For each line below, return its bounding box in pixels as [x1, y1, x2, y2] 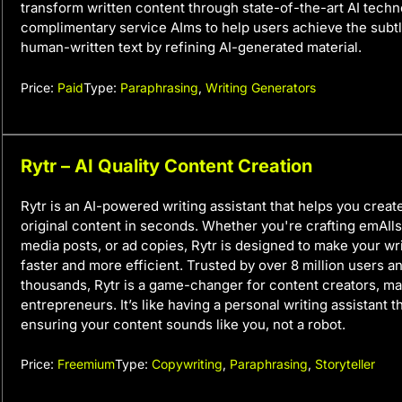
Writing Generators [205, 79, 316, 95]
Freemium [57, 356, 115, 371]
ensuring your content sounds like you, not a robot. [21, 315, 345, 333]
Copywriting [152, 356, 223, 371]
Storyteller [315, 356, 375, 371]
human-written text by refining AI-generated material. [21, 39, 362, 56]
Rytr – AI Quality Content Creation [21, 154, 312, 177]
